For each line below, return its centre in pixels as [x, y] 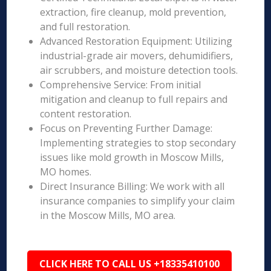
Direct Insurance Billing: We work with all [132, 186]
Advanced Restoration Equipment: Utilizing [136, 41]
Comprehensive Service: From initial [121, 85]
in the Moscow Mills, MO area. [108, 215]
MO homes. [66, 172]
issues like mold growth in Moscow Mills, [132, 157]
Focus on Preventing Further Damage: [126, 128]
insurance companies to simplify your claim [138, 201]
